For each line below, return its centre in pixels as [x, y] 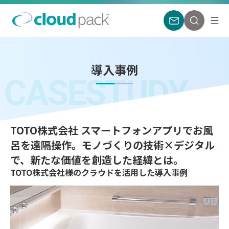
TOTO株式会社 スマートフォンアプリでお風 [112, 130]
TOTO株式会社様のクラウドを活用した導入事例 [99, 172]
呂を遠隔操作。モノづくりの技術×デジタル [112, 145]
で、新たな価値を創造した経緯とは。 [97, 159]
